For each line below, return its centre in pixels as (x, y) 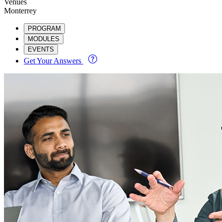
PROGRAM (44, 28)
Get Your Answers (54, 60)
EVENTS (41, 49)
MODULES (44, 39)
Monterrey (20, 10)
